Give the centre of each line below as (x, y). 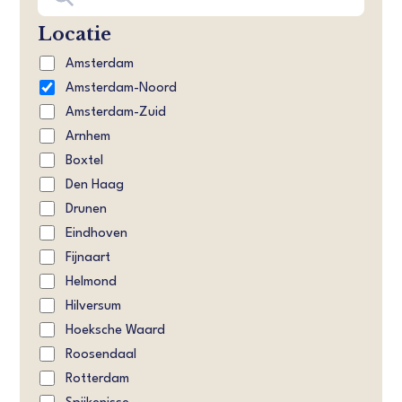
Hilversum (94, 306)
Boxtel (85, 161)
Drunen (87, 210)
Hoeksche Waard (116, 331)
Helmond (92, 282)
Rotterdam (98, 379)
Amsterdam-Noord (122, 88)
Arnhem (88, 137)
